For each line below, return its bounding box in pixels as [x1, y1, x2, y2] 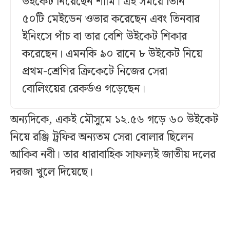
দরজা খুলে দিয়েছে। [10, 163, 93, 182]
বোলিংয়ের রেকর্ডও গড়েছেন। [22, 80, 145, 99]
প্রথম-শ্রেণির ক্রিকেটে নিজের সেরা [22, 63, 167, 81]
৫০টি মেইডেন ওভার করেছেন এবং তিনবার [22, 10, 200, 29]
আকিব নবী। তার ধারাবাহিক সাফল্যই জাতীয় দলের [10, 146, 216, 164]
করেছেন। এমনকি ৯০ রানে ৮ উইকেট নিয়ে [22, 45, 202, 64]
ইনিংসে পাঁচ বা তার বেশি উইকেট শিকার [22, 28, 187, 46]
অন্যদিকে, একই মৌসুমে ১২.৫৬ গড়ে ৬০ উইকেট [10, 111, 218, 129]
